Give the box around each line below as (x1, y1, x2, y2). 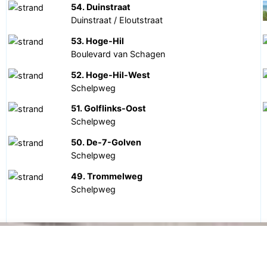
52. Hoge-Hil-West (71, 69, 151, 80)
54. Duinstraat (71, 2, 131, 12)
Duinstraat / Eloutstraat (71, 15, 163, 25)
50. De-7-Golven (71, 137, 142, 148)
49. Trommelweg (71, 170, 143, 181)
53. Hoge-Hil (71, 35, 125, 46)
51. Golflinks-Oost (71, 103, 147, 114)
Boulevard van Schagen (71, 48, 166, 59)
